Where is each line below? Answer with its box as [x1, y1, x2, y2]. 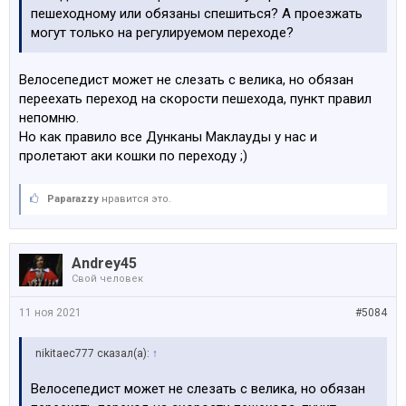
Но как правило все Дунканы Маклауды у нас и [19, 129, 317, 145]
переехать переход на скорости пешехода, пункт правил [19, 91, 372, 107]
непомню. [19, 110, 79, 126]
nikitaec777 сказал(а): [35, 347, 152, 360]
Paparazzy [47, 193, 99, 205]
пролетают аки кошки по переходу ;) [19, 148, 247, 164]
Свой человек [72, 273, 143, 285]
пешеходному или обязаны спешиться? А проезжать [31, 5, 362, 22]
